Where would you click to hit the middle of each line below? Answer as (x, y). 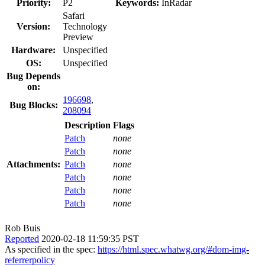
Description (88, 125)
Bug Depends (33, 76)
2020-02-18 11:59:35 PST (90, 238)
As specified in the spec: (51, 249)
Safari (74, 15)
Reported (22, 238)
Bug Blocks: (33, 105)
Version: (33, 26)
